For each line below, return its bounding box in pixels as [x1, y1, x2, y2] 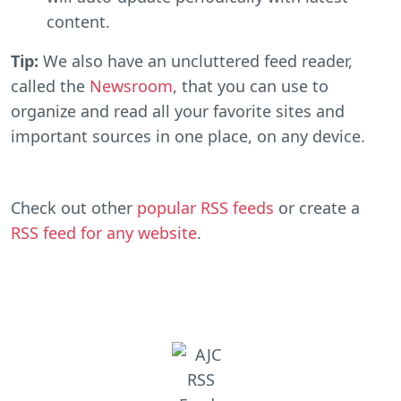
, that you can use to [173, 74, 328, 97]
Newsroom [90, 74, 173, 97]
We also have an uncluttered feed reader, [38, 49, 353, 72]
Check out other [11, 196, 137, 218]
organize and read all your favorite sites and [11, 99, 345, 122]
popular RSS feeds [137, 196, 274, 218]
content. [47, 10, 110, 32]
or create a [274, 196, 360, 218]
